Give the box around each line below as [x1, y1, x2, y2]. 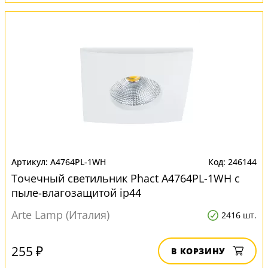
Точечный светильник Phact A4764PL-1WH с [11, 171, 240, 185]
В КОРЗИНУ [171, 245, 226, 257]
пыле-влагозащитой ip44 [11, 185, 141, 200]
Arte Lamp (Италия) [11, 208, 109, 222]
